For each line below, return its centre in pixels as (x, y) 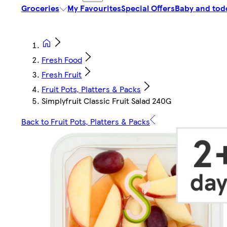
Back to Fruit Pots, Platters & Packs (86, 122)
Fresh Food (62, 60)
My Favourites (94, 8)
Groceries (40, 8)
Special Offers (148, 8)
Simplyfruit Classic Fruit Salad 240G (106, 101)
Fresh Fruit (62, 74)
